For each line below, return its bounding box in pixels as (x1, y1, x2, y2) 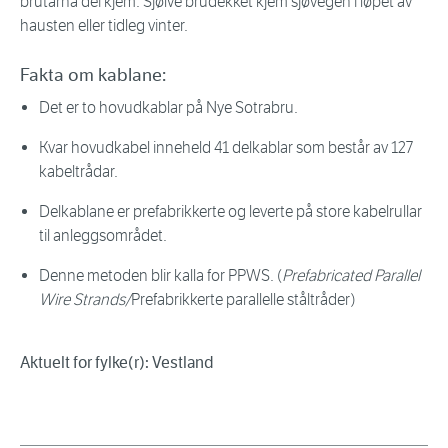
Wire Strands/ (39, 290, 131, 310)
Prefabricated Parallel (282, 266, 420, 286)
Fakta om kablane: (20, 64, 166, 87)
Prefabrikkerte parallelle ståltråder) (131, 290, 355, 310)
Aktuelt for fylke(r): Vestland (20, 353, 214, 373)
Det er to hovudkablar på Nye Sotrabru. (39, 98, 298, 118)
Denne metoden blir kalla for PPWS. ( (39, 266, 282, 286)
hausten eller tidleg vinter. (20, 16, 188, 36)
